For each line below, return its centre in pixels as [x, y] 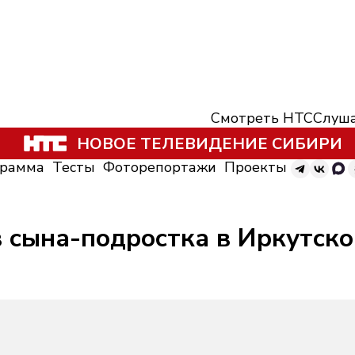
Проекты [256, 167]
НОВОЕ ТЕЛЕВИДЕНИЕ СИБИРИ [209, 143]
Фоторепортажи [160, 167]
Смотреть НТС [262, 118]
